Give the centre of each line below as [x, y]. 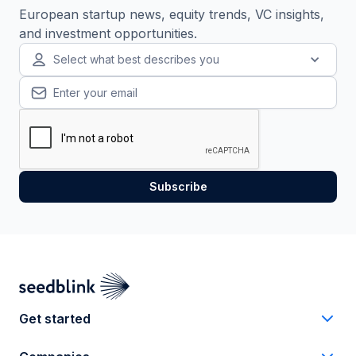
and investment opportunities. [108, 34]
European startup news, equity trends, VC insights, [172, 15]
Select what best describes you [136, 60]
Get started [55, 319]
